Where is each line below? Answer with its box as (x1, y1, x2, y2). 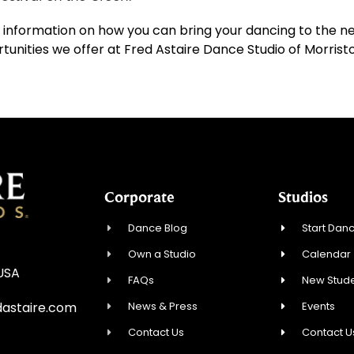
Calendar (302, 246, 352, 262)
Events (302, 298, 336, 314)
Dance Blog (128, 220, 188, 235)
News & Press (128, 298, 198, 314)
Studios (278, 187, 328, 205)
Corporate (104, 187, 175, 205)
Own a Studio (128, 246, 197, 262)
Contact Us (128, 324, 185, 340)
